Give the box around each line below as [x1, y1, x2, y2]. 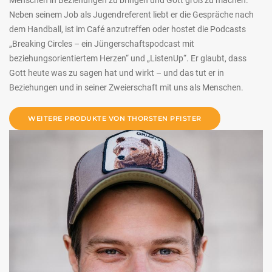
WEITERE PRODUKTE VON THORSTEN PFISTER [28, 114, 202, 123]
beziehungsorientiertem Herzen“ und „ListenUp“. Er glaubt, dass [9, 53, 246, 63]
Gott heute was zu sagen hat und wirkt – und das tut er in [9, 67, 224, 78]
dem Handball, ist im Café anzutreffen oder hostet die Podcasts [9, 24, 246, 34]
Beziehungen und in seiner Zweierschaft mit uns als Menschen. [9, 82, 243, 92]
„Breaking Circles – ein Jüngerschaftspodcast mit [9, 38, 194, 49]
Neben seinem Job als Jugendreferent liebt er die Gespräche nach [9, 9, 254, 19]
